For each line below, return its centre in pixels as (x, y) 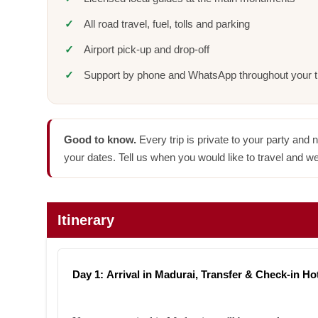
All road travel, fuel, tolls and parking (166, 24)
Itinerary (86, 220)
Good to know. (100, 139)
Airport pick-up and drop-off (146, 49)
